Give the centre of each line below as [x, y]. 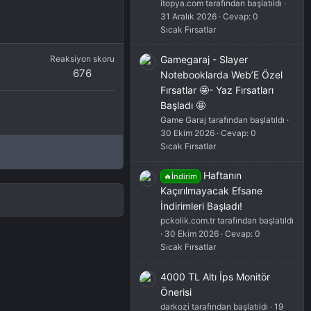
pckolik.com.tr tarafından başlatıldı [227, 221]
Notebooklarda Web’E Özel [221, 74]
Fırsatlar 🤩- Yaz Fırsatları [217, 90]
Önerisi [176, 292]
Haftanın [222, 176]
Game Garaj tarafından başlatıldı [222, 119]
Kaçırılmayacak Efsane [211, 191]
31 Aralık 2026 [188, 17]
